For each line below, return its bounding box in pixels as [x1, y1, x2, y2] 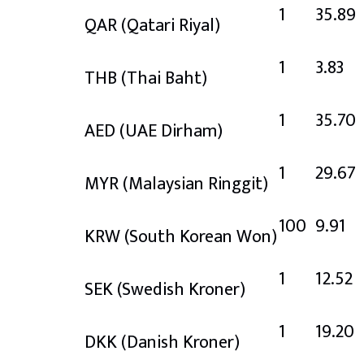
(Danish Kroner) [121, 327, 240, 357]
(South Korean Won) [124, 221, 277, 252]
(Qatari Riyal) [121, 10, 220, 41]
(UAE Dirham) [119, 115, 223, 146]
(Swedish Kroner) [117, 274, 245, 305]
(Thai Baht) [121, 63, 207, 93]
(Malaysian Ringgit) [123, 168, 268, 199]
